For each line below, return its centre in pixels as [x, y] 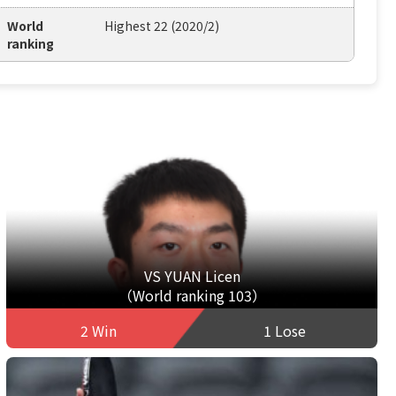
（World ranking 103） [192, 296]
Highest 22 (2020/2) [162, 25]
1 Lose [285, 330]
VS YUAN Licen [192, 276]
